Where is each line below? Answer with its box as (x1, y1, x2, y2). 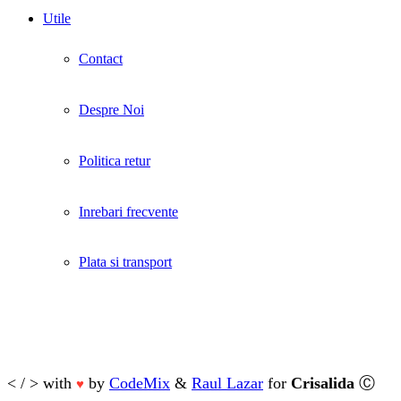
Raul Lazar (192, 373, 263, 392)
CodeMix (109, 373, 170, 392)
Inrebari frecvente (79, 203, 178, 219)
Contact (79, 50, 123, 66)
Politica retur (79, 152, 150, 168)
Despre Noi (79, 101, 144, 117)
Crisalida (291, 373, 354, 392)
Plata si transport (79, 254, 172, 270)
